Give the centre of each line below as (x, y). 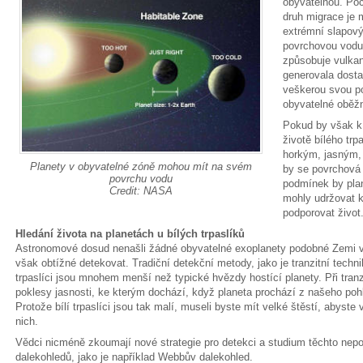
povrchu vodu (141, 178)
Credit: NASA (141, 190)
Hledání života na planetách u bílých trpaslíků (130, 234)
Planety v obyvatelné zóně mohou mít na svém (141, 166)
